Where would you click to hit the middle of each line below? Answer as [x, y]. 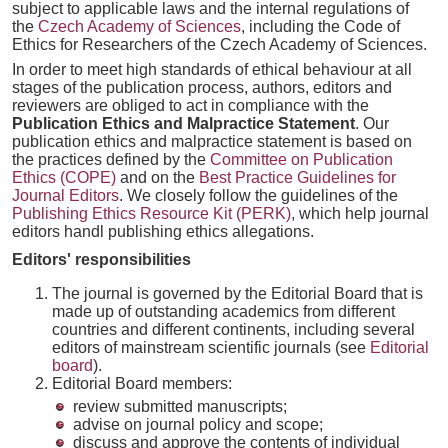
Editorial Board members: [142, 383]
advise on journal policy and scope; [198, 424]
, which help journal [360, 213]
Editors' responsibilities [101, 259]
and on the [157, 177]
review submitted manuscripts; [180, 406]
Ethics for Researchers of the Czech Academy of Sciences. [219, 44]
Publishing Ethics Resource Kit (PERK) [151, 213]
